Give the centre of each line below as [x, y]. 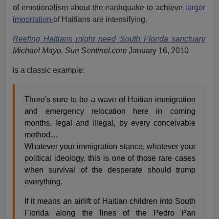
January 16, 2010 [159, 51]
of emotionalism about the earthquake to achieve [99, 8]
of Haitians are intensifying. [100, 20]
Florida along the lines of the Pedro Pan [110, 213]
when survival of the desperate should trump [110, 170]
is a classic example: [49, 70]
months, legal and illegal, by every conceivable [110, 123]
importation [33, 20]
